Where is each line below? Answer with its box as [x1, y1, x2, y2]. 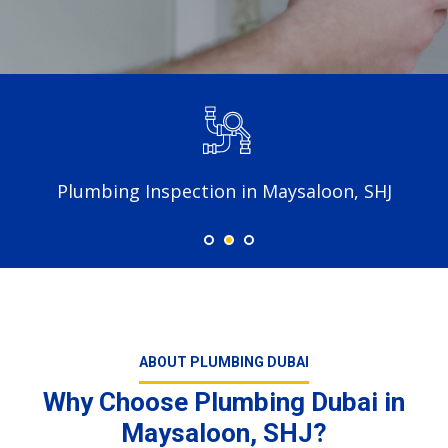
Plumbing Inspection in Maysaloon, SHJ [56, 178, 392, 203]
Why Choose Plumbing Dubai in [43, 387, 405, 417]
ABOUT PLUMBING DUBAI [139, 354, 309, 370]
